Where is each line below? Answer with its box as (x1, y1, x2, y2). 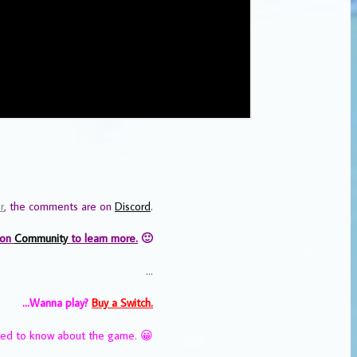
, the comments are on (4, 198, 115, 214)
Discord (115, 198, 151, 214)
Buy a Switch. (92, 295, 153, 311)
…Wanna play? (22, 295, 92, 311)
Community (14, 230, 68, 246)
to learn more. (68, 230, 138, 246)
